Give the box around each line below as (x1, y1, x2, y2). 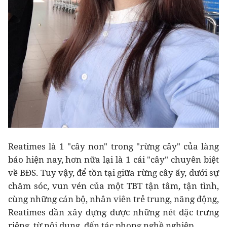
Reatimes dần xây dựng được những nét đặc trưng (8, 206, 219, 218)
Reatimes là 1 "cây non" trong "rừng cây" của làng (8, 140, 219, 152)
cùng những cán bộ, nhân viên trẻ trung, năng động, (8, 193, 219, 205)
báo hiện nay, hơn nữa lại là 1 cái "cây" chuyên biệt (8, 153, 219, 165)
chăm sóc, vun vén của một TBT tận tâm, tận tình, (8, 179, 219, 192)
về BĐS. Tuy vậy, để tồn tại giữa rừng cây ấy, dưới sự (8, 166, 219, 178)
